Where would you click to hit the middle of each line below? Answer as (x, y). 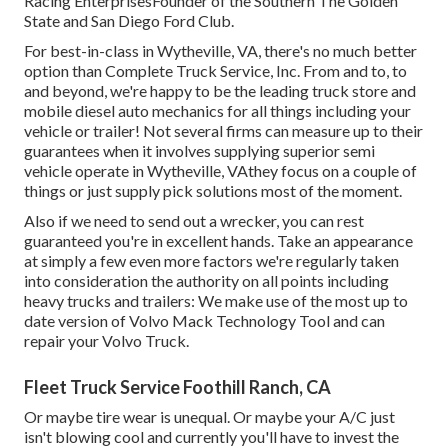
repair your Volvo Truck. (106, 340)
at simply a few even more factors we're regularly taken (211, 260)
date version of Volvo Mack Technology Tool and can (204, 320)
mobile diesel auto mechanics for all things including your (217, 110)
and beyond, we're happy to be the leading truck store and (220, 90)
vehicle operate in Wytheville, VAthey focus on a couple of (220, 170)
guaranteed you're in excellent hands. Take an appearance (218, 240)
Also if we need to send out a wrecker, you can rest (194, 220)
